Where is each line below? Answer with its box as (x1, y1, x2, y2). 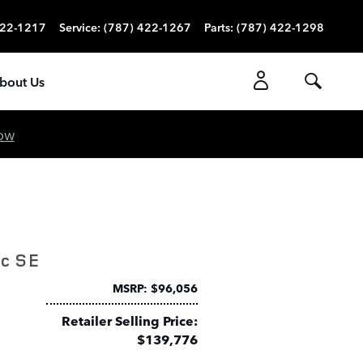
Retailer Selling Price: (62, 310, 198, 330)
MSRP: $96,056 (113, 279, 198, 296)
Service (59, 18, 97, 35)
